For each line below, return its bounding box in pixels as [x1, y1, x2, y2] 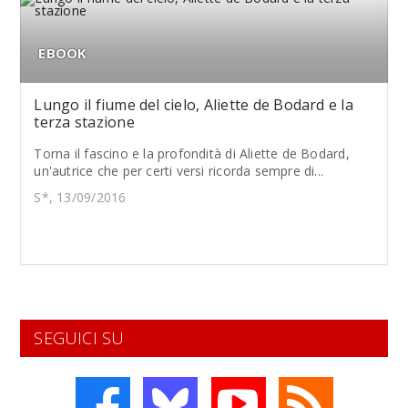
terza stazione [34, 112, 135, 132]
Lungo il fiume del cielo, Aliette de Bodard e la [34, 95, 353, 115]
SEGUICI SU [34, 327, 125, 349]
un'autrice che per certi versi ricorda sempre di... [34, 162, 324, 179]
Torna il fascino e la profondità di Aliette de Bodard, [34, 145, 350, 162]
